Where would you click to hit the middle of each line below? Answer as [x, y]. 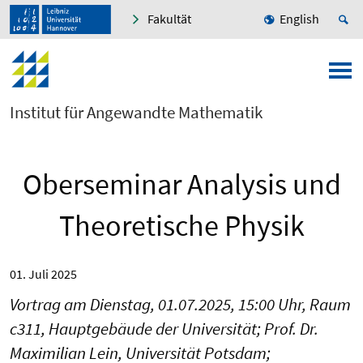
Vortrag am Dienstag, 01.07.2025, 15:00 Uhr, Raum [180, 305]
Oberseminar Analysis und [181, 185]
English [299, 19]
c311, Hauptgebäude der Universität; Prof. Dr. [164, 329]
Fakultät [169, 19]
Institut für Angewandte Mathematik [136, 113]
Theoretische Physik [181, 226]
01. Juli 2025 [43, 274]
